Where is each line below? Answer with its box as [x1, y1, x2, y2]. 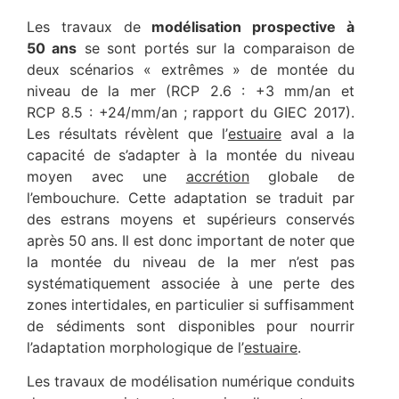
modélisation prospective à [151, 17, 355, 36]
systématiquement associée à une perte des [27, 273, 354, 292]
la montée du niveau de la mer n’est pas [27, 252, 354, 271]
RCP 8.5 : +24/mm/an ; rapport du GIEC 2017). [27, 102, 354, 121]
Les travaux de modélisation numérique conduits [27, 372, 354, 391]
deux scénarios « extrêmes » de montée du [27, 60, 354, 78]
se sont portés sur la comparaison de [77, 38, 354, 57]
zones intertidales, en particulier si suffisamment [27, 295, 354, 313]
